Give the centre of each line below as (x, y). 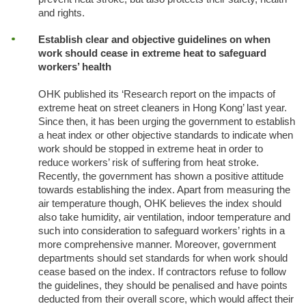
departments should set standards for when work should (163, 259)
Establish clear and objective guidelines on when (154, 40)
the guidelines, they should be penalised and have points (163, 286)
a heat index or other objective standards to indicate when (165, 136)
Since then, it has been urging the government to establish (166, 122)
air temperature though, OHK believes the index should (159, 204)
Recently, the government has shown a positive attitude (161, 177)
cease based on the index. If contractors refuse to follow (162, 272)
